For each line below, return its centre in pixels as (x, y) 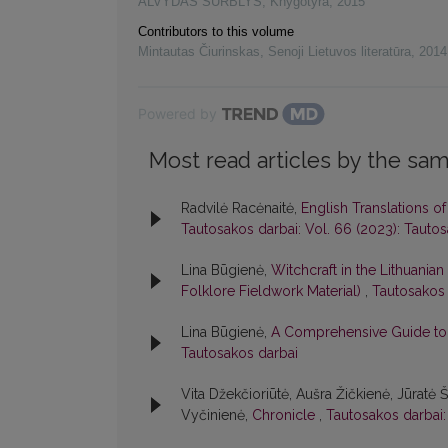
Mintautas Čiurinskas (199, 52)
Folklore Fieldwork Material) (273, 291)
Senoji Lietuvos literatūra (339, 52)
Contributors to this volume (216, 32)
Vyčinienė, (216, 415)
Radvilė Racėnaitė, (241, 208)
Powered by (177, 114)
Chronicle (285, 415)
